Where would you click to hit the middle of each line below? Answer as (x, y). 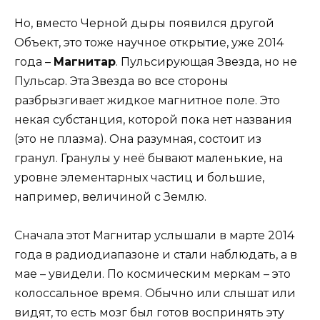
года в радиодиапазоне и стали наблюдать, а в (156, 255)
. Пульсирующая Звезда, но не (206, 62)
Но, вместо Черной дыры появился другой (144, 24)
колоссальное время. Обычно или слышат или (155, 294)
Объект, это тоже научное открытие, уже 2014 (149, 43)
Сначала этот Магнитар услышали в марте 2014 (154, 236)
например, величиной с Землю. (110, 197)
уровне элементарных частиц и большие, (139, 178)
